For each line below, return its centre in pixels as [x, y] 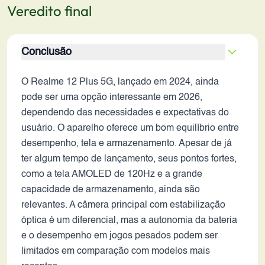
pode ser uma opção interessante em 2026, [112, 98]
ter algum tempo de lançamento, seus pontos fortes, [129, 159]
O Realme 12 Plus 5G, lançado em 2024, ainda [120, 82]
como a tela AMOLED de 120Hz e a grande [112, 174]
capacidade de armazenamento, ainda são [111, 190]
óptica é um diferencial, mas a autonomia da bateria [129, 221]
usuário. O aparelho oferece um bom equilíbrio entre [130, 128]
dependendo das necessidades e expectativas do [125, 113]
